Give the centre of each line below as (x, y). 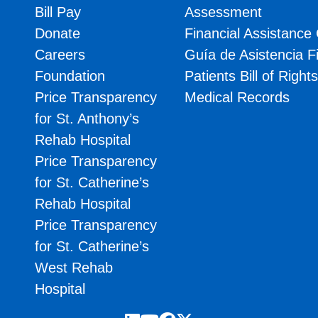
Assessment (224, 12)
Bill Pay (58, 12)
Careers (60, 55)
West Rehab (74, 268)
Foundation (70, 76)
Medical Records (237, 98)
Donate (57, 34)
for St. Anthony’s (87, 119)
